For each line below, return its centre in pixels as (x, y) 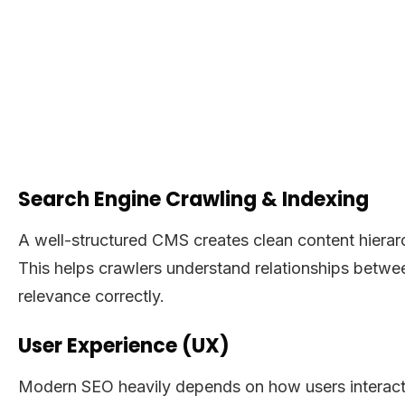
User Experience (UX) (124, 345)
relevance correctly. (91, 296)
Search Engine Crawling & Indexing (193, 199)
